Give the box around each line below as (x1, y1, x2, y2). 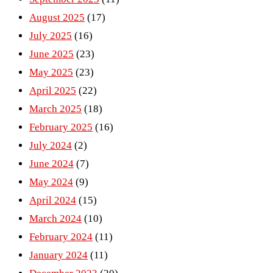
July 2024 (29, 140, 72, 152)
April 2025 (29, 85, 76, 97)
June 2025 (29, 48, 74, 60)
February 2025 (29, 121, 93, 133)
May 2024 (29, 176, 73, 188)
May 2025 (29, 66, 73, 79)
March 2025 (29, 103, 82, 115)
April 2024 (29, 194, 76, 207)
